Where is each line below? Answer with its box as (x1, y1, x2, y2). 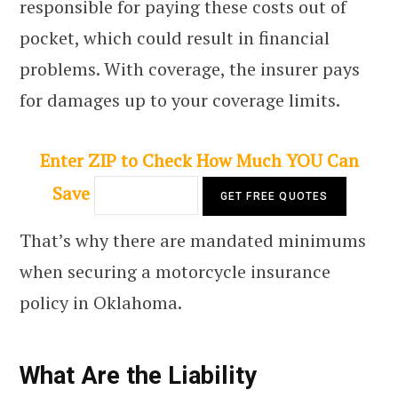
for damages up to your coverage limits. (20, 87, 340, 112)
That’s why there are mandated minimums (20, 227, 366, 252)
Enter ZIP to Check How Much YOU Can (39, 147, 359, 172)
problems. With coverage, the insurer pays (20, 56, 360, 81)
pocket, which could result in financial (20, 25, 330, 50)
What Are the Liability (20, 362, 257, 391)
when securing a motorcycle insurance (20, 259, 330, 283)
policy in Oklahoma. (20, 290, 182, 314)
